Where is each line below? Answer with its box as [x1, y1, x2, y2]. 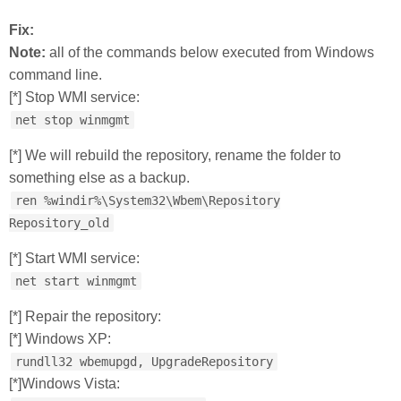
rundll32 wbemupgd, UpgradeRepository [15, 354, 273, 369]
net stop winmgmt [15, 113, 130, 127]
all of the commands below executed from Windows [46, 45, 374, 60]
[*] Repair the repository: [9, 309, 161, 324]
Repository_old [9, 216, 109, 230]
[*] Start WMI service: [9, 251, 140, 266]
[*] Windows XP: [9, 331, 111, 346]
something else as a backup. [9, 170, 190, 185]
